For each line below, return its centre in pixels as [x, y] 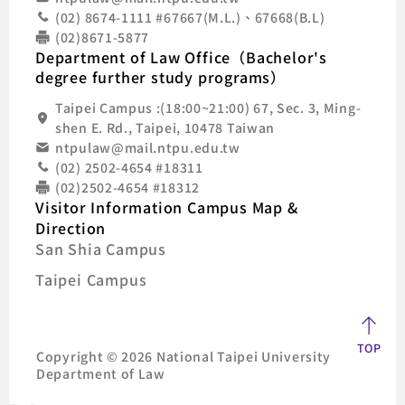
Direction [71, 228]
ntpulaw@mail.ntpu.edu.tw [148, 147]
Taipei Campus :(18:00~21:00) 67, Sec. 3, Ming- [208, 108]
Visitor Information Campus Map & [167, 207]
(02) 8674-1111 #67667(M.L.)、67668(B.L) [190, 17]
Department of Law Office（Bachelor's [181, 57]
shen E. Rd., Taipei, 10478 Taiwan [165, 127]
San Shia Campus [101, 249]
